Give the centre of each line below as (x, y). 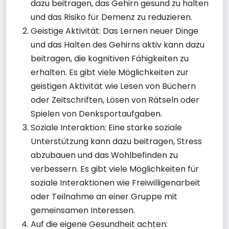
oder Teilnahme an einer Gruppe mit (104, 196)
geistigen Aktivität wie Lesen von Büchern (113, 86)
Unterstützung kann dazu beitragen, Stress (116, 141)
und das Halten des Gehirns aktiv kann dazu (118, 44)
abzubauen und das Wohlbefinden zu (104, 155)
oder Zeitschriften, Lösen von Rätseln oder (115, 100)
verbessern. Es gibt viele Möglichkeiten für (115, 169)
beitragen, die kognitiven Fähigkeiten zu (110, 58)
